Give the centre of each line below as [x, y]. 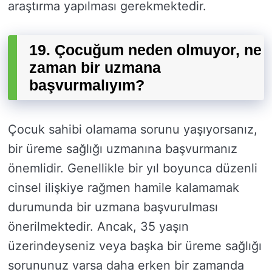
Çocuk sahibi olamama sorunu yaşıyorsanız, [133, 130]
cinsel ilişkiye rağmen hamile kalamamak [124, 188]
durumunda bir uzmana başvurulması [113, 207]
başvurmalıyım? [87, 85]
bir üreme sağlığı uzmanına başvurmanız [123, 149]
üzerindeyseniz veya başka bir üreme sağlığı [135, 246]
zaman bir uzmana [95, 68]
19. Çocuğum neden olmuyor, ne [145, 50]
